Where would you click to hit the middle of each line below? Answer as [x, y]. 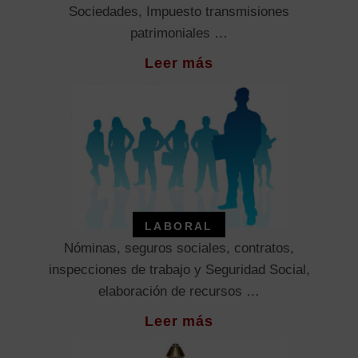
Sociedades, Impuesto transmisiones [179, 11]
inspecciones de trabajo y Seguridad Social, [179, 269]
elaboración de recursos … [179, 291]
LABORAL [179, 226]
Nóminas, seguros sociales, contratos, [179, 248]
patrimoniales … [179, 33]
